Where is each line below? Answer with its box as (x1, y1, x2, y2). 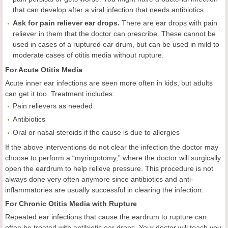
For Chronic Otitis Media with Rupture (5, 199, 137, 208)
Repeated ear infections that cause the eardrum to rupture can (5, 213, 207, 221)
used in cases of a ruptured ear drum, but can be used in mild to (13, 40, 219, 49)
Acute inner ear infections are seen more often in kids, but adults (5, 79, 213, 88)
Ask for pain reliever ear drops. (13, 19, 122, 27)
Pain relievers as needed (13, 102, 93, 110)
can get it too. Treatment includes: (5, 90, 115, 98)
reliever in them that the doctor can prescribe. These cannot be (13, 30, 216, 38)
